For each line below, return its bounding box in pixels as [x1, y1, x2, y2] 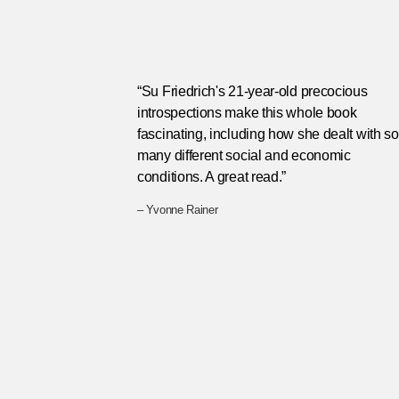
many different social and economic [137, 147, 351, 163]
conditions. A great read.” [137, 168, 287, 184]
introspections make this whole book [137, 104, 357, 120]
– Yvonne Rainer [137, 202, 218, 216]
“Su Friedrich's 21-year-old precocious [137, 83, 368, 99]
